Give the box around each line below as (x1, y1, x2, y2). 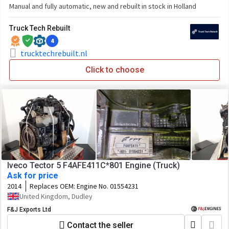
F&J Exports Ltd (7, 206, 51, 213)
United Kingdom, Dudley (19, 192, 93, 201)
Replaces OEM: (30, 181, 77, 191)
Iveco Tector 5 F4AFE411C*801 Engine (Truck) (7, 161, 180, 170)
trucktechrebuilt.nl (20, 48, 87, 58)
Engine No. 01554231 (77, 181, 139, 191)
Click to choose (85, 65, 144, 75)
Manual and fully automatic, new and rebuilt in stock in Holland (9, 2, 196, 11)
